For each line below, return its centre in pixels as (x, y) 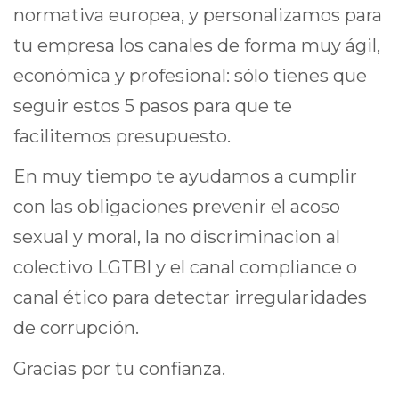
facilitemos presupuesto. (122, 136)
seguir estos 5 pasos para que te (153, 106)
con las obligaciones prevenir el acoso (177, 207)
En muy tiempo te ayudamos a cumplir (185, 176)
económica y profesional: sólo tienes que (190, 75)
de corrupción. (78, 328)
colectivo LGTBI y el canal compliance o (185, 267)
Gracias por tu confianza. (119, 368)
